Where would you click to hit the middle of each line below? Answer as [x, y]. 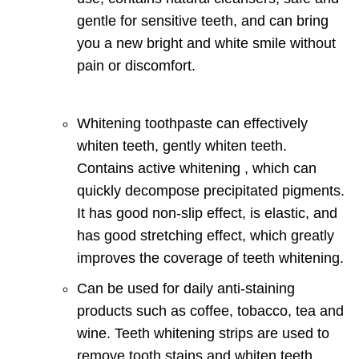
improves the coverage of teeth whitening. [210, 258]
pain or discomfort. [136, 65]
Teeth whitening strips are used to [222, 333]
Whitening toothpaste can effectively [192, 123]
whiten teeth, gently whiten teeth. [182, 145]
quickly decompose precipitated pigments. [211, 190]
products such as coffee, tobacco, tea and [210, 311]
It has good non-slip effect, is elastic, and [207, 213]
